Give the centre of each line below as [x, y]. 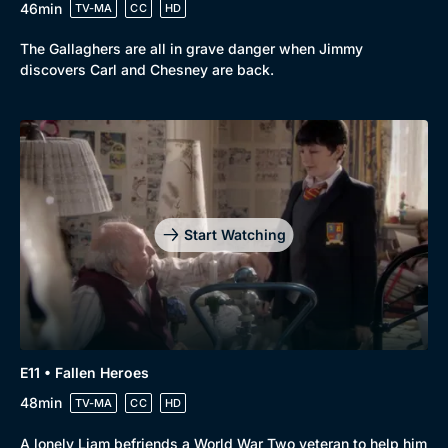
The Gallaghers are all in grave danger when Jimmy [191, 48]
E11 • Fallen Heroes [84, 372]
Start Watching [234, 234]
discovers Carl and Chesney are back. [147, 69]
